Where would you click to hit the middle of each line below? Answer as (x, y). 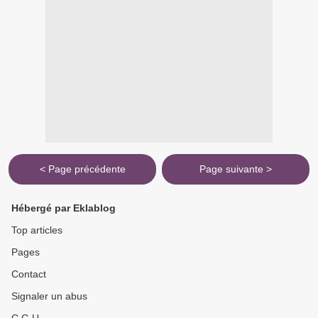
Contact (29, 274)
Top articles (37, 230)
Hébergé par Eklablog (64, 208)
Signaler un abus (49, 296)
